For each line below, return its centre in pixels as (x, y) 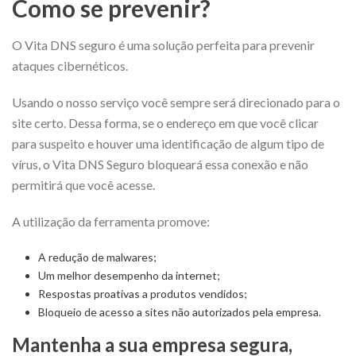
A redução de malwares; (97, 257)
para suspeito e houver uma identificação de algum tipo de (168, 143)
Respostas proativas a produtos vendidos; (142, 293)
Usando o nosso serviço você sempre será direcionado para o (176, 102)
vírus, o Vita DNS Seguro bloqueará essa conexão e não (160, 164)
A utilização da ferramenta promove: (111, 221)
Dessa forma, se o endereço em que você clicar (193, 122)
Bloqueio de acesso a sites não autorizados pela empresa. (179, 311)
